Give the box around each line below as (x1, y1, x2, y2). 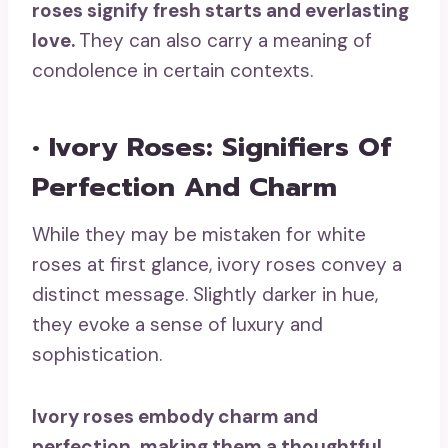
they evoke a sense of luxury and (32, 312, 323, 338)
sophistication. (32, 342, 162, 368)
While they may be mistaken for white (32, 222, 366, 248)
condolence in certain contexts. (32, 58, 313, 84)
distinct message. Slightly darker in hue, (32, 282, 378, 308)
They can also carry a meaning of (79, 28, 372, 54)
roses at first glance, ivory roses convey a (32, 252, 402, 278)
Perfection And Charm (32, 166, 337, 207)
